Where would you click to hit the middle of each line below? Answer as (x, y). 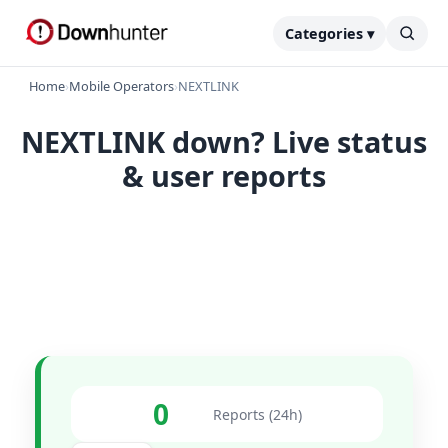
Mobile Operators (121, 86)
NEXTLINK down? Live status (224, 141)
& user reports (224, 175)
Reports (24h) (257, 414)
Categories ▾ (329, 33)
